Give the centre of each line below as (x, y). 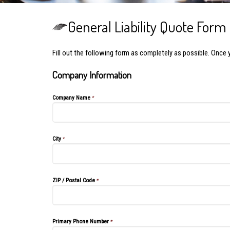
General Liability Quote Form (147, 26)
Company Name (71, 98)
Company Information (92, 75)
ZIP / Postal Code (74, 180)
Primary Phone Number (81, 221)
